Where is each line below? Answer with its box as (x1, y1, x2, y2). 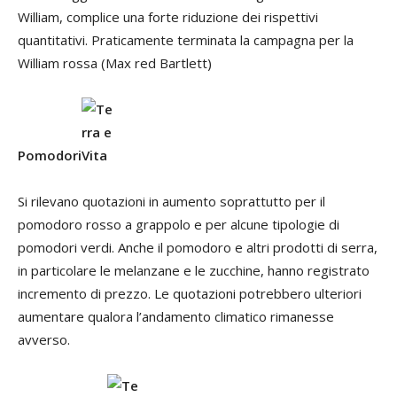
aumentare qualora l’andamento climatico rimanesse (18, 307, 334, 325)
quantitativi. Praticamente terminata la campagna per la (18, 30, 354, 49)
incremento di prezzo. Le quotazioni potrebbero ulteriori (18, 284, 362, 302)
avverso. (18, 330, 70, 348)
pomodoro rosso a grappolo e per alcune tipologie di (18, 214, 339, 233)
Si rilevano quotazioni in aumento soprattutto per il (18, 191, 325, 210)
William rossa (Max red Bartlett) (18, 53, 212, 72)
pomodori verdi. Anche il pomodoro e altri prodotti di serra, (18, 237, 378, 256)
